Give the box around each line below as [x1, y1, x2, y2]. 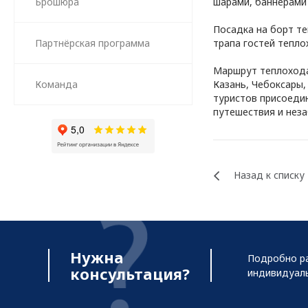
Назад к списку [234, 168, 305, 182]
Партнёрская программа [35, 36, 150, 49]
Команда [35, 78, 78, 91]
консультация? [70, 263, 190, 285]
